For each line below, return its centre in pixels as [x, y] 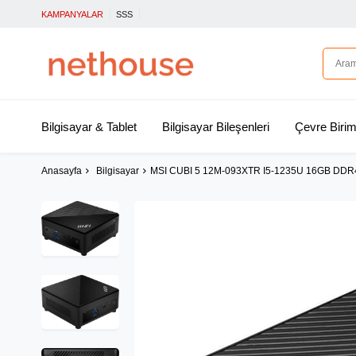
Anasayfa [62, 171]
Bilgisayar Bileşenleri [215, 127]
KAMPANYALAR [72, 14]
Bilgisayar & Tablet [89, 127]
